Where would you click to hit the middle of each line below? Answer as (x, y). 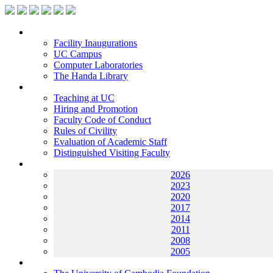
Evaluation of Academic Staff (110, 142)
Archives (47, 164)
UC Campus (78, 54)
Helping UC (53, 262)
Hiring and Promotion (96, 109)
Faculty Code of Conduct (102, 120)
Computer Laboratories (98, 65)
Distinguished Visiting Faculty (112, 153)
